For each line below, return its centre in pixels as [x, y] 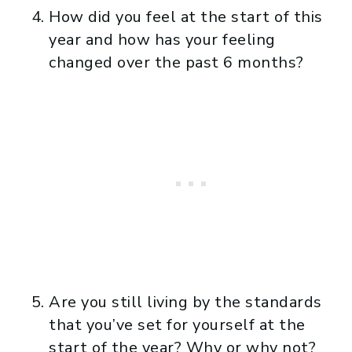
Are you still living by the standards [185, 302]
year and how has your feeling [162, 39]
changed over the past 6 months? [176, 62]
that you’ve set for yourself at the [177, 324]
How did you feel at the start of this [186, 16]
